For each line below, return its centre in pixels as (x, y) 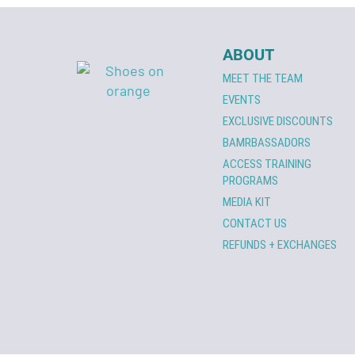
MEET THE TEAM (263, 79)
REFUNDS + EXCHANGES (280, 245)
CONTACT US (255, 224)
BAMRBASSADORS (267, 143)
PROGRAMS (251, 181)
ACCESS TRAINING (267, 164)
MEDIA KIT (247, 202)
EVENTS (242, 100)
